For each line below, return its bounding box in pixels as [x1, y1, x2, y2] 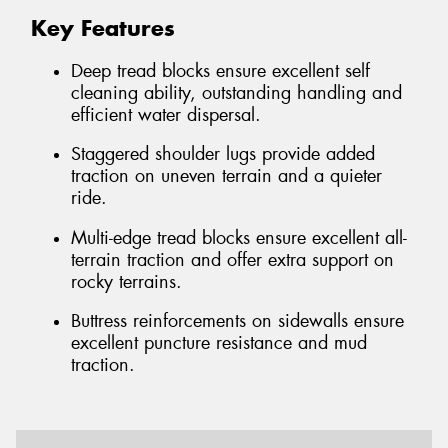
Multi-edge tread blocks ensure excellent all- [71, 225, 407, 250]
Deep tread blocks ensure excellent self [71, 58, 370, 83]
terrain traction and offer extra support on [71, 247, 394, 272]
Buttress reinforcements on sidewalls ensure [71, 309, 404, 334]
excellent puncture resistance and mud [71, 331, 367, 356]
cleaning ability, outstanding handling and [71, 80, 402, 105]
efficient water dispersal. [71, 102, 261, 127]
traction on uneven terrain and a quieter [71, 164, 382, 189]
